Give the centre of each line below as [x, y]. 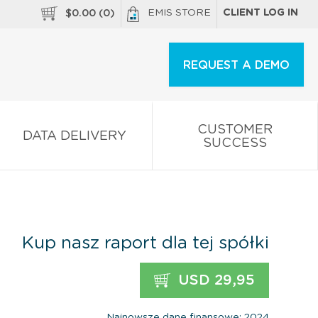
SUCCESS [235, 143]
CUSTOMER [235, 130]
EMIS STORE [179, 13]
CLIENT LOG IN [261, 13]
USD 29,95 [214, 280]
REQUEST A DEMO [236, 65]
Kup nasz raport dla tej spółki [146, 243]
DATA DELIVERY [75, 136]
